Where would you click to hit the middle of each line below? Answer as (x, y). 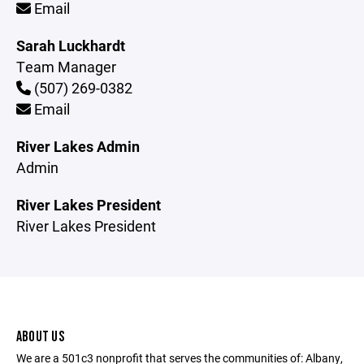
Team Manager (66, 67)
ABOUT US (40, 337)
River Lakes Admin (78, 146)
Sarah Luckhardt (71, 45)
